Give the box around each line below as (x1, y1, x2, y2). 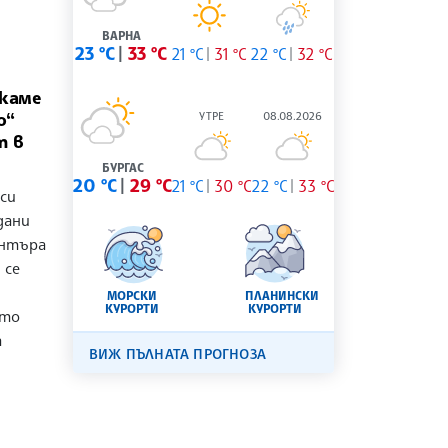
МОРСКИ (107, 288, 158, 304)
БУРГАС (101, 160, 144, 176)
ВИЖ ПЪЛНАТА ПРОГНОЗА (89, 345, 266, 363)
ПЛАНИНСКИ (245, 288, 320, 304)
